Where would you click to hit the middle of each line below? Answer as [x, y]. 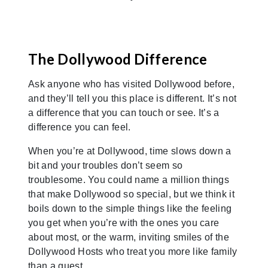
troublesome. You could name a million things [129, 179]
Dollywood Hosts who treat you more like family [133, 251]
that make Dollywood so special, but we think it [132, 194]
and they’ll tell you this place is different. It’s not [133, 98]
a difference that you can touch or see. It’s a [124, 112]
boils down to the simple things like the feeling [130, 208]
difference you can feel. [80, 127]
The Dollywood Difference [118, 59]
